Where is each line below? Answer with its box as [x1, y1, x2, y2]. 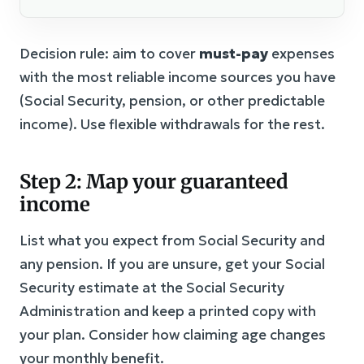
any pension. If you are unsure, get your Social [19, 254, 325, 273]
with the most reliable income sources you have [19, 67, 336, 86]
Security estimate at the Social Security [19, 278, 284, 297]
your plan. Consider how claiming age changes [19, 325, 326, 344]
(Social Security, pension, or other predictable [19, 91, 325, 110]
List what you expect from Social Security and [19, 231, 325, 249]
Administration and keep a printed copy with [19, 301, 316, 320]
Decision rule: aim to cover [19, 44, 199, 63]
